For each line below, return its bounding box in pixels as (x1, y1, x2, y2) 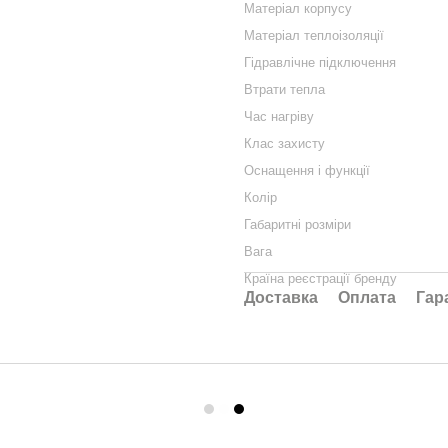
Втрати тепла (244, 82, 325, 97)
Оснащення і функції (244, 163, 370, 178)
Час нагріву (244, 109, 314, 124)
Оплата (338, 289, 396, 306)
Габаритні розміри (244, 217, 351, 232)
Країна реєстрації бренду (244, 271, 397, 286)
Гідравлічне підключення (244, 55, 396, 70)
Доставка (244, 289, 318, 306)
